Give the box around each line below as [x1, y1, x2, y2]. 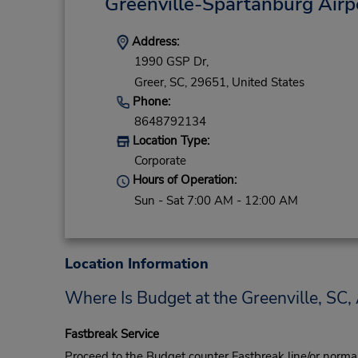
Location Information [64, 253, 209, 273]
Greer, [133, 74, 166, 90]
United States [231, 74, 304, 90]
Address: [128, 34, 179, 50]
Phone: [129, 93, 170, 109]
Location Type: [129, 133, 209, 149]
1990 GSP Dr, [133, 54, 209, 70]
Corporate [133, 153, 186, 169]
